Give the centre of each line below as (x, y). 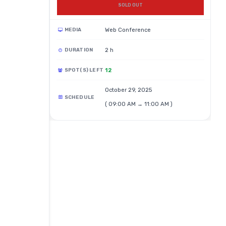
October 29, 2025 (128, 90)
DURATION (79, 50)
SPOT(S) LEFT (84, 70)
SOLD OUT (130, 5)
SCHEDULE (79, 97)
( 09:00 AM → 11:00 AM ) (138, 104)
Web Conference (128, 30)
